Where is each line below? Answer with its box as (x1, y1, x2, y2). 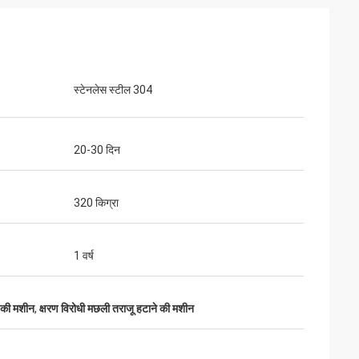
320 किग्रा (74, 196, 119, 209)
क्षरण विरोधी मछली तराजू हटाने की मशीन (39, 302, 194, 315)
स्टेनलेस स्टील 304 (74, 83, 152, 96)
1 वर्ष (74, 249, 94, 262)
